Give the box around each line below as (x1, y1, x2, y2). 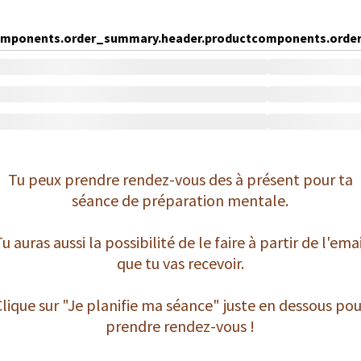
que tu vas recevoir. (116, 253, 244, 273)
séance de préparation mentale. (72, 190, 289, 210)
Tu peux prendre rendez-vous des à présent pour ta (7, 169, 353, 189)
